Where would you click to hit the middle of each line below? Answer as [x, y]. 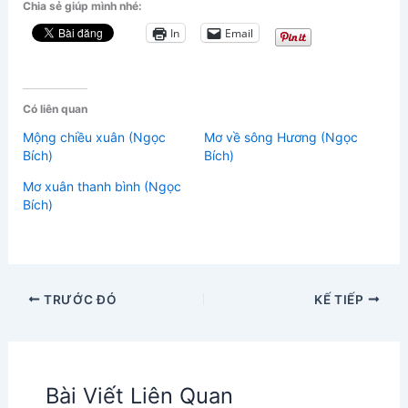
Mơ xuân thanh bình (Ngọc [102, 187]
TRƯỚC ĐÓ [79, 299]
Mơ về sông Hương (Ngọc [281, 138]
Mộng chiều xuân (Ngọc [95, 138]
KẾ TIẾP [341, 299]
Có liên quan [56, 109]
